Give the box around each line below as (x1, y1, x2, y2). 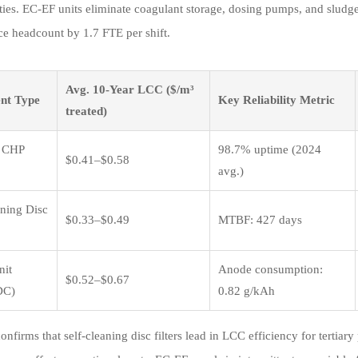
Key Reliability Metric (218, 93, 336, 106)
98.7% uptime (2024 (218, 142, 322, 156)
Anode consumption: (218, 262, 324, 276)
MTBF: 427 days (218, 213, 303, 226)
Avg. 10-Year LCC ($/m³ (66, 82, 195, 96)
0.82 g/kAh (218, 284, 276, 297)
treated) (66, 104, 108, 117)
